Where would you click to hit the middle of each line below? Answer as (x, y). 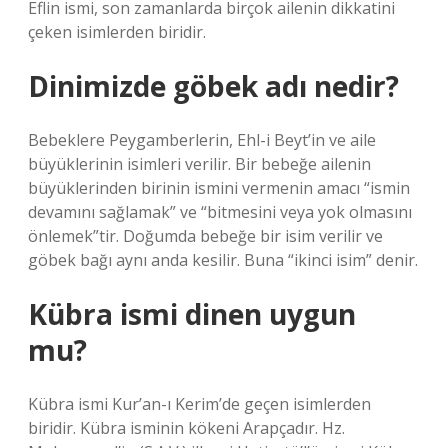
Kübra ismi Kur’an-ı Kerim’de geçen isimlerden (199, 404)
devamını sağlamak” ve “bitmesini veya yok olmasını (220, 212)
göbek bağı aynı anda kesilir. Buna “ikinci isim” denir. (223, 260)
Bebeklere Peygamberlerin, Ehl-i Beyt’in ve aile (202, 140)
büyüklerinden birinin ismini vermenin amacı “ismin (219, 188)
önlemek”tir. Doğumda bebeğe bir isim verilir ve (205, 236)
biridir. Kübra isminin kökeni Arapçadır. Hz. (186, 428)
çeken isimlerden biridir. (117, 32)
